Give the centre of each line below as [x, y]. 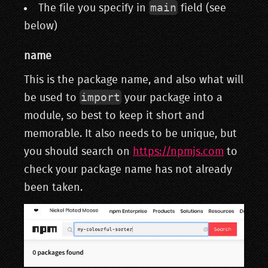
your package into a [172, 98]
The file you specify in [94, 8]
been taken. [53, 188]
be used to [52, 98]
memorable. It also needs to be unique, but [130, 134]
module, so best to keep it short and [114, 116]
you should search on [78, 152]
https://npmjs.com [178, 152]
